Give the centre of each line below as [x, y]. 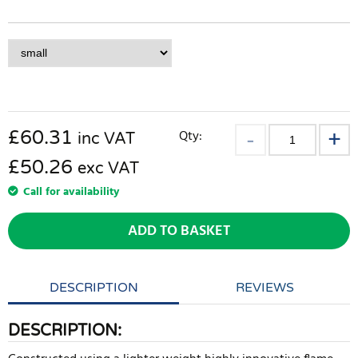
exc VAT [108, 169]
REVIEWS [265, 288]
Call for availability [71, 192]
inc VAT [106, 139]
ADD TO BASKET [179, 231]
